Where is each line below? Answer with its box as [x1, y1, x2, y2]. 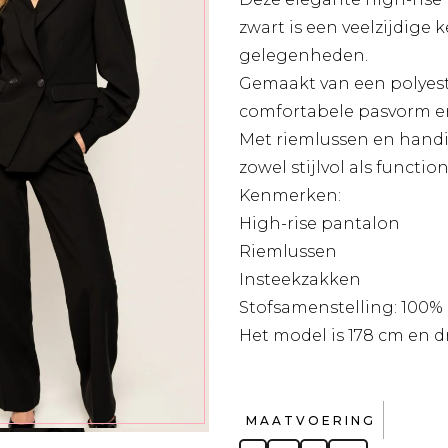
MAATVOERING [246, 413, 376, 428]
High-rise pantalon [239, 214, 400, 233]
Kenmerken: [239, 186, 341, 205]
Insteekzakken [239, 270, 361, 289]
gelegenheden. [239, 46, 368, 65]
